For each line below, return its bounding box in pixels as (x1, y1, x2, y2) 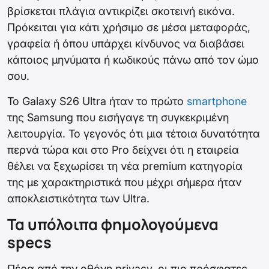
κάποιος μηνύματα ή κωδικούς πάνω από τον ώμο (7, 53, 259, 67)
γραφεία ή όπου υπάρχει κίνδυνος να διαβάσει (7, 37, 244, 50)
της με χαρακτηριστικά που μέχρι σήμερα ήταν (7, 176, 241, 189)
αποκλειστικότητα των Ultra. (7, 192, 150, 205)
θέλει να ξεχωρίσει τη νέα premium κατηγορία (7, 160, 243, 173)
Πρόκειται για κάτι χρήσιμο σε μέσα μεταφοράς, (7, 21, 250, 34)
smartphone (187, 95, 247, 108)
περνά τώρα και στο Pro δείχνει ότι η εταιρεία (7, 144, 239, 157)
